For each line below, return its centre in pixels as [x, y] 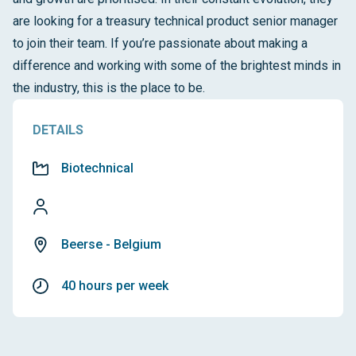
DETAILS [58, 130]
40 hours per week [115, 286]
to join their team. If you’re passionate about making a [160, 43]
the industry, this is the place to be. [109, 88]
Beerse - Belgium [111, 244]
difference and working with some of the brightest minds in [177, 66]
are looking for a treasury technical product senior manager [175, 21]
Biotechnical [97, 168]
